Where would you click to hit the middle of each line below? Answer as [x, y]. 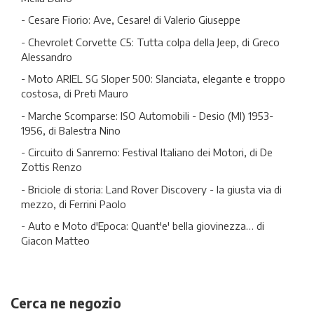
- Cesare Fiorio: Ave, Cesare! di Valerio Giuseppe [131, 20]
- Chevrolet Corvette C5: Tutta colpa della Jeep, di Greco [150, 42]
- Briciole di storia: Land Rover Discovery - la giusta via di [151, 189]
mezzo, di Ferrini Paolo [74, 204]
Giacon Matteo [55, 240]
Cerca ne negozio [66, 302]
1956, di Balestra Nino [71, 130]
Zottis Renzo [52, 167]
